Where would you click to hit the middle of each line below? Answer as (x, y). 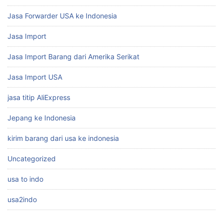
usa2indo (22, 200)
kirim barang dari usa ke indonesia (63, 138)
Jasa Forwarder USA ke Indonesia (62, 16)
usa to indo (25, 179)
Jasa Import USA (35, 77)
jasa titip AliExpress (39, 98)
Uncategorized (32, 159)
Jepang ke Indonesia (42, 118)
